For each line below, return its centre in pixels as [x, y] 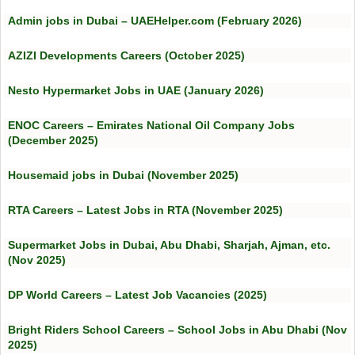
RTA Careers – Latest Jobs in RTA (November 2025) [145, 210]
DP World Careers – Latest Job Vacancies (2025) [137, 295]
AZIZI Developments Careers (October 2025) [126, 56]
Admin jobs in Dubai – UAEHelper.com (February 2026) [155, 21]
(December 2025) [53, 141]
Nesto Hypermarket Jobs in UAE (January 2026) [136, 91]
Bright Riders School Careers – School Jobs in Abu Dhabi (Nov [177, 330]
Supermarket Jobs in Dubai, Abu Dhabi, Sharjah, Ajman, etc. [169, 245]
